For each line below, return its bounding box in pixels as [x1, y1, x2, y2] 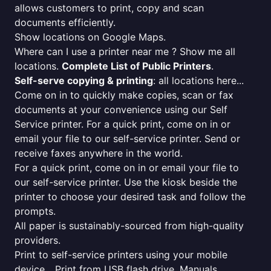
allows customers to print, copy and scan [15, 2, 204, 14]
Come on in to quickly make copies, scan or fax [15, 89, 233, 101]
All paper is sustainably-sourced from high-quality [15, 220, 244, 232]
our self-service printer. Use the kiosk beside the [15, 176, 237, 188]
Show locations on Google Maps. [15, 31, 166, 43]
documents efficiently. [15, 16, 116, 28]
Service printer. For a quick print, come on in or [15, 118, 230, 130]
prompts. [15, 205, 56, 217]
